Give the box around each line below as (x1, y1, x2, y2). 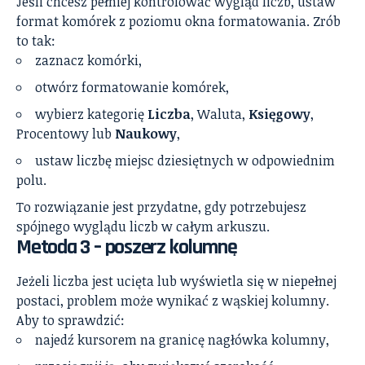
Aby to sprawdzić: (16, 310, 125, 329)
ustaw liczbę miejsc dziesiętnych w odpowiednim (35, 151, 335, 169)
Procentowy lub (16, 124, 115, 143)
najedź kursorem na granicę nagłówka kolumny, (35, 330, 329, 349)
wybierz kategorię (35, 104, 147, 123)
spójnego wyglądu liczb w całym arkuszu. (16, 217, 270, 235)
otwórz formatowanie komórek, (35, 77, 229, 96)
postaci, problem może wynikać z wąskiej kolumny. (16, 291, 329, 310)
